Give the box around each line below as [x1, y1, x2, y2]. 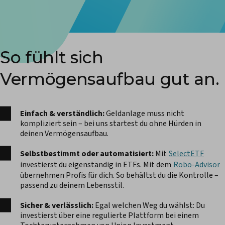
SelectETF [169, 148, 204, 160]
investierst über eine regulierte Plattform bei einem [20, 209, 199, 221]
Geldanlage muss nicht [104, 108, 184, 120]
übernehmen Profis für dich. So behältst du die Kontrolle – [20, 170, 218, 181]
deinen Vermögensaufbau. [20, 128, 108, 140]
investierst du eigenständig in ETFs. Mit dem [20, 159, 173, 171]
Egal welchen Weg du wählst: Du [95, 199, 205, 211]
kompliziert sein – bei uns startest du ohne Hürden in [20, 118, 201, 130]
